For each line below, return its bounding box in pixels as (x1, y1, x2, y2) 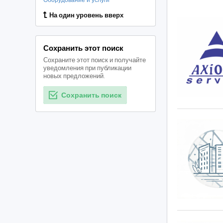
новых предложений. (43, 71, 105, 81)
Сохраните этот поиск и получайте (43, 55, 146, 65)
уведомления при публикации (43, 63, 131, 73)
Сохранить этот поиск (43, 43, 123, 53)
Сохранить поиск (61, 90, 121, 100)
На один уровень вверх (49, 10, 123, 20)
